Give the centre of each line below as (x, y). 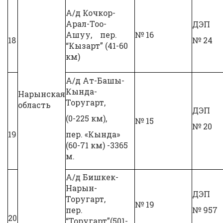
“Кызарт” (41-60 (97, 46)
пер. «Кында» (93, 134)
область (34, 105)
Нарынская (42, 94)
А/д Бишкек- (92, 177)
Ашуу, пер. (91, 35)
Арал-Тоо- (86, 24)
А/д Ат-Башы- (95, 80)
